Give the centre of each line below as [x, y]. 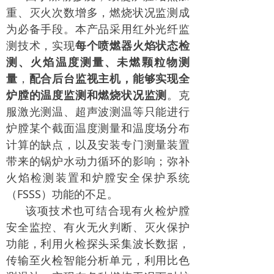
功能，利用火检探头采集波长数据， [98, 243]
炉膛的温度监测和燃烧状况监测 [87, 95]
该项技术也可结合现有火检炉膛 [108, 210]
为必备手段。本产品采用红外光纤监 [98, 29]
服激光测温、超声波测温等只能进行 [98, 111]
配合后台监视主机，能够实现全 [109, 78]
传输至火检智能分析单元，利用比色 [98, 260]
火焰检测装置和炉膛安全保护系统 [98, 177]
